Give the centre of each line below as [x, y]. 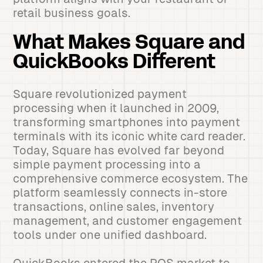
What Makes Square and [129, 44]
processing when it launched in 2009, [116, 108]
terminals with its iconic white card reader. [129, 136]
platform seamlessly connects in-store [120, 193]
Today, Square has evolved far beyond [119, 150]
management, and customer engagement [128, 221]
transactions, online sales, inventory [114, 207]
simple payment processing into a [107, 164]
